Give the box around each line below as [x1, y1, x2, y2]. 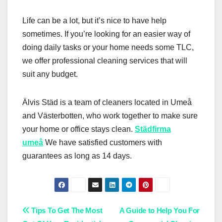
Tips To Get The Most [29, 206, 103, 215]
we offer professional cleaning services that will [22, 56, 187, 65]
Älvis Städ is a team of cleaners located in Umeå [22, 98, 192, 107]
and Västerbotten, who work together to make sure [22, 111, 198, 120]
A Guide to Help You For [119, 206, 200, 215]
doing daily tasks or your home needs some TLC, [22, 43, 194, 52]
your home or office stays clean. [22, 124, 135, 133]
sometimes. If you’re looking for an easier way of [22, 29, 190, 38]
